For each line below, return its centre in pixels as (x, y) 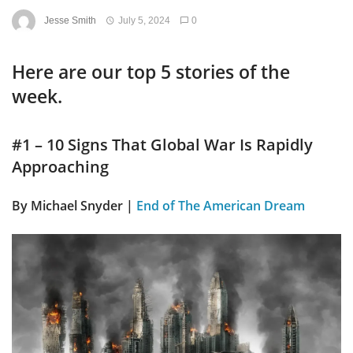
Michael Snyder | (82, 205)
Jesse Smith (70, 21)
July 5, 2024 (144, 21)
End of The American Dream (221, 205)
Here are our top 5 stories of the (151, 72)
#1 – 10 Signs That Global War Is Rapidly (162, 144)
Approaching (60, 166)
